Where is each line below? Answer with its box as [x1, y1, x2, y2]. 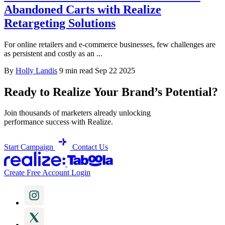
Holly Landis [16, 66, 57, 75]
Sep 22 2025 [95, 66, 135, 75]
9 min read [59, 66, 93, 75]
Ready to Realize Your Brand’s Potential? [4, 85, 218, 98]
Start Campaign [4, 143, 53, 152]
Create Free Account [4, 168, 69, 177]
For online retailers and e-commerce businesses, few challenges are [4, 40, 215, 49]
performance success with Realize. [4, 118, 113, 127]
